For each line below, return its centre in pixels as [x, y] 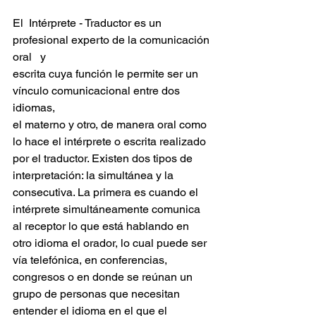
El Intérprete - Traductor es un [89, 23]
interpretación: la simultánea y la [95, 176]
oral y [29, 57]
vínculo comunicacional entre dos [98, 91]
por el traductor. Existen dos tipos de [104, 159]
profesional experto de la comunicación [113, 40]
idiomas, [35, 108]
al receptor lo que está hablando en [102, 226]
